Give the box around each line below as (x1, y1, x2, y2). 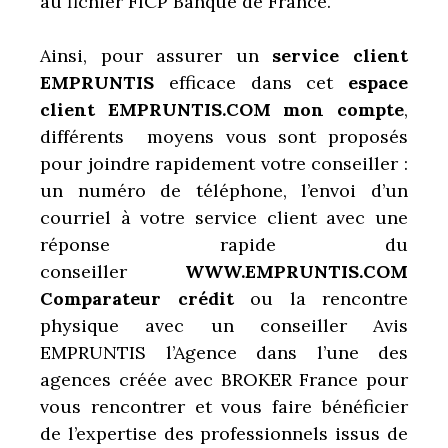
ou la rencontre (250, 286, 408, 310)
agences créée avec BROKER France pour (40, 367, 408, 391)
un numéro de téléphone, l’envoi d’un (40, 178, 408, 202)
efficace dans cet (154, 70, 348, 94)
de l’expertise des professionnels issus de (40, 421, 408, 445)
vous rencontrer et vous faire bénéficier (40, 394, 408, 418)
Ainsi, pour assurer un (40, 43, 273, 67)
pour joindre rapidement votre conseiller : (40, 151, 408, 175)
